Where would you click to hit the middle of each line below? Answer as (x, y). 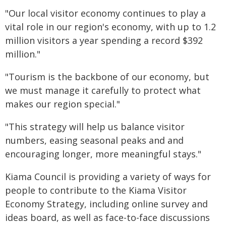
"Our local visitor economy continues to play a (105, 13)
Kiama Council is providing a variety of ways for (108, 177)
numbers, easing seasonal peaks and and (94, 140)
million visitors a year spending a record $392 (104, 40)
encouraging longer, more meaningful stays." (103, 154)
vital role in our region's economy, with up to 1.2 (110, 27)
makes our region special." (63, 104)
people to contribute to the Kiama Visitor (96, 190)
